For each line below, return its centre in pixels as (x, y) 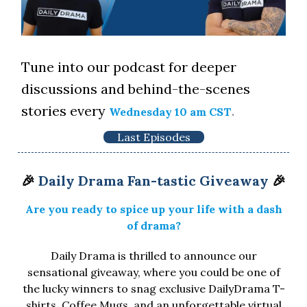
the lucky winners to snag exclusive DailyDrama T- (153, 288)
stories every (63, 110)
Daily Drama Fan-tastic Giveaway (153, 180)
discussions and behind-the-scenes (136, 88)
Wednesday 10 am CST (170, 111)
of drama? (153, 225)
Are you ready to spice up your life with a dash (153, 209)
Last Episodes (153, 137)
